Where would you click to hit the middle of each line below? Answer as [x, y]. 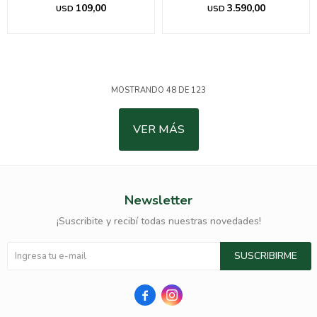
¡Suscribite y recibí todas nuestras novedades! [158, 221]
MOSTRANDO [139, 90]
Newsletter [158, 200]
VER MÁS [158, 129]
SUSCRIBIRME [266, 256]
